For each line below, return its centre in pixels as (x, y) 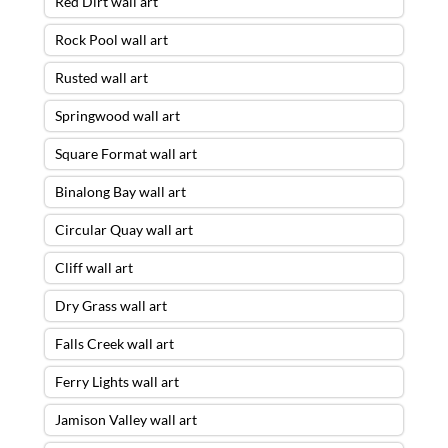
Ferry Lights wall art (116, 381)
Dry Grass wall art (110, 305)
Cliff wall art (93, 267)
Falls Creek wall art (114, 343)
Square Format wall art (125, 153)
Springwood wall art (117, 115)
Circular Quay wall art (123, 229)
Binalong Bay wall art (120, 191)
